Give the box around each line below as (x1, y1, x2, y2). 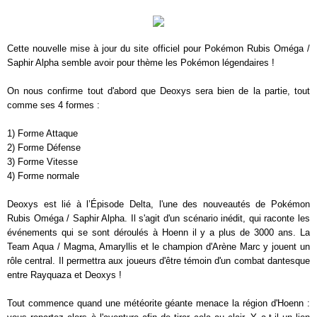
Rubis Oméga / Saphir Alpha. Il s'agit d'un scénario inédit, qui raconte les (7, 213, 310, 224)
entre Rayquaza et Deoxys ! (7, 270, 122, 280)
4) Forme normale (7, 171, 79, 181)
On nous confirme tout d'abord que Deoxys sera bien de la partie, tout (7, 86, 310, 96)
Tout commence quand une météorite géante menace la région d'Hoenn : (7, 298, 310, 309)
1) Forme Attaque (7, 128, 78, 139)
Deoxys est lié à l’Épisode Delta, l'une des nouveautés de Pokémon (7, 199, 310, 209)
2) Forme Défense (7, 142, 81, 153)
